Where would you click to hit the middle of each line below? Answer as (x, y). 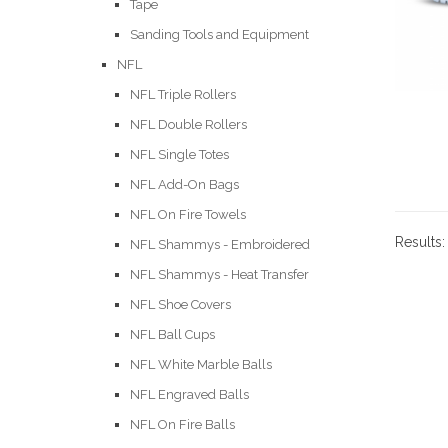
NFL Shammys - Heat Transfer (219, 274)
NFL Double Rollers (188, 124)
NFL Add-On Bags (184, 184)
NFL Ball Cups (172, 334)
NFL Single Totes (179, 154)
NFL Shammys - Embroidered (220, 244)
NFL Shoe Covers (180, 304)
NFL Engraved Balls (189, 394)
